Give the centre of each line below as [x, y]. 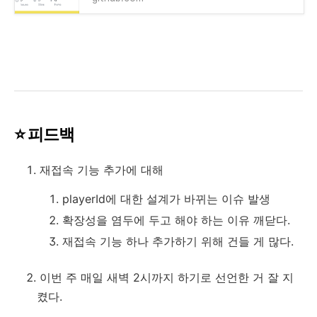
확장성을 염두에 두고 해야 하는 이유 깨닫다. [176, 220]
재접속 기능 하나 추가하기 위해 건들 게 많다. [178, 242]
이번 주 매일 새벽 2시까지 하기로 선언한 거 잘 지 [167, 278]
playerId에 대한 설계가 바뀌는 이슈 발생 [166, 199]
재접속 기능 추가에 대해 [102, 170]
